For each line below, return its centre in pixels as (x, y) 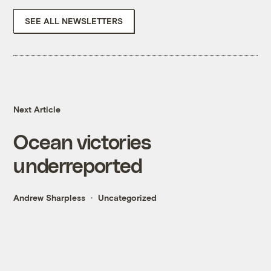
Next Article (37, 109)
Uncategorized (128, 198)
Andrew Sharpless (50, 198)
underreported (78, 165)
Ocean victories (82, 142)
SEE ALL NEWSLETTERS (74, 21)
